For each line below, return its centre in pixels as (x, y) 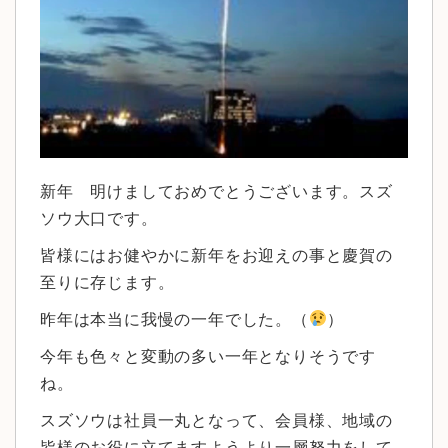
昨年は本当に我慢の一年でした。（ (174, 319)
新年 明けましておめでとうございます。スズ (216, 191)
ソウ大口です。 (99, 218)
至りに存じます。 (107, 282)
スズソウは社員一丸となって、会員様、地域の (216, 420)
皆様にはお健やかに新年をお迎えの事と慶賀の (216, 255)
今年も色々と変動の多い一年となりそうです (208, 356)
